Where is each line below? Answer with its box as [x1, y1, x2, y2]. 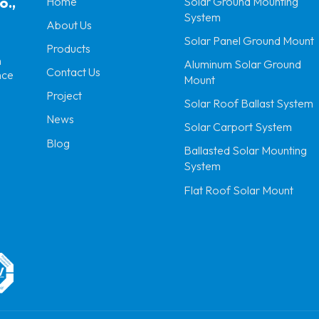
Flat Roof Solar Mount [184, 182, 294, 197]
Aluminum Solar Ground [184, 57, 302, 72]
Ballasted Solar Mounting [184, 143, 308, 158]
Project [46, 88, 82, 103]
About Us [46, 18, 92, 33]
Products [46, 41, 90, 56]
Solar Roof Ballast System [184, 96, 314, 111]
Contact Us [46, 65, 100, 80]
